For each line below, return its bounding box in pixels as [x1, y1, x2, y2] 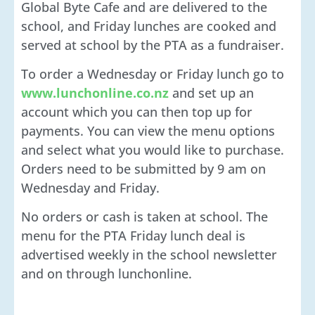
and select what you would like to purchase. [21, 141, 284, 159]
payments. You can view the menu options [21, 122, 275, 140]
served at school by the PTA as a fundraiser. [21, 36, 284, 53]
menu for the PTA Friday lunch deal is [21, 227, 245, 245]
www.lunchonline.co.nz [21, 84, 169, 102]
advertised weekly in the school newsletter [21, 246, 277, 264]
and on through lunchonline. [21, 265, 192, 283]
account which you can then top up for [21, 103, 252, 121]
